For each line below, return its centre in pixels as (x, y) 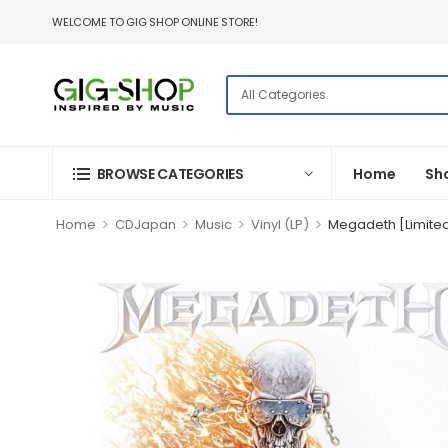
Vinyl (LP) (279, 224)
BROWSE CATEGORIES (170, 173)
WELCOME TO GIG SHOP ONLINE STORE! (155, 22)
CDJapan (145, 224)
